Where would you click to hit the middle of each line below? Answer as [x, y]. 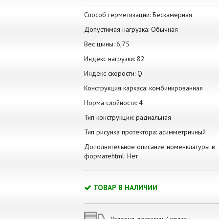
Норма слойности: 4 [113, 103]
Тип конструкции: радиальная [128, 117]
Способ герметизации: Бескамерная [138, 15]
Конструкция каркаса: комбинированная [143, 88]
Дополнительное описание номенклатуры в [150, 147]
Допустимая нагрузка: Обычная [131, 29]
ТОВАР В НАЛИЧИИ [125, 187]
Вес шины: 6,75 [107, 44]
